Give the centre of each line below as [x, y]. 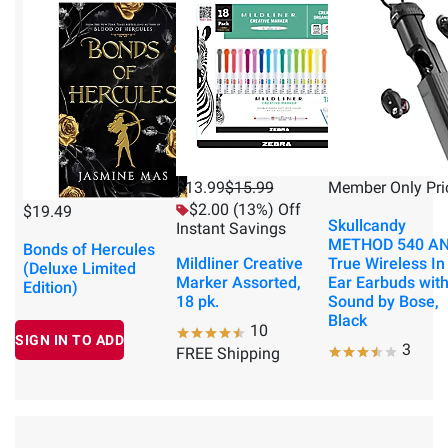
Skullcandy [367, 226]
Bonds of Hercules [89, 250]
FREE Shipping [227, 354]
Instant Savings [230, 229]
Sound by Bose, [383, 302]
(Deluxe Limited [79, 269]
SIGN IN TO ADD [69, 340]
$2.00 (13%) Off [244, 210]
